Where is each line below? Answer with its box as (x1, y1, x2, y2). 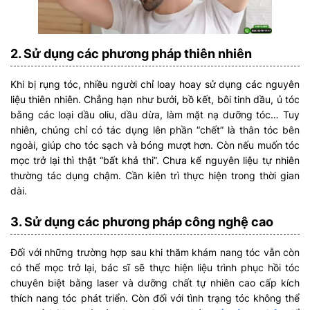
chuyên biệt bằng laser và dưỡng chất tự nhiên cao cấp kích (10, 277, 300, 289)
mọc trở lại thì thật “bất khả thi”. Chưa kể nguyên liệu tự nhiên (10, 154, 300, 167)
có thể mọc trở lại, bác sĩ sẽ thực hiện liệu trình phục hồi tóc (10, 262, 300, 274)
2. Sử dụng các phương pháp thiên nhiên (10, 46, 252, 62)
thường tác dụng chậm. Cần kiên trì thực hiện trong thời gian (10, 170, 300, 182)
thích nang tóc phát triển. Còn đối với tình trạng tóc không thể (10, 292, 300, 304)
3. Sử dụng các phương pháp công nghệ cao (10, 215, 273, 230)
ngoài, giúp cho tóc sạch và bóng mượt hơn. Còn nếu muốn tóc (10, 139, 300, 152)
